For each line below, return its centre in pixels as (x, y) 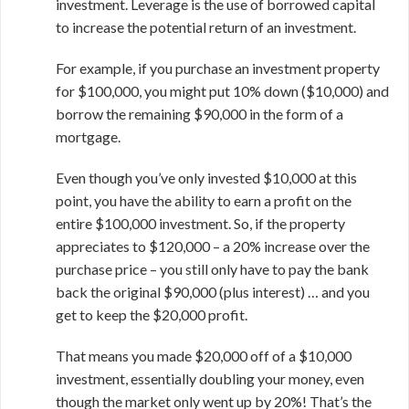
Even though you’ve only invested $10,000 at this (206, 178)
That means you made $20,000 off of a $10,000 (204, 356)
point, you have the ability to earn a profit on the (204, 200)
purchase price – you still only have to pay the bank (212, 269)
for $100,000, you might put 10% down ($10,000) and (222, 91)
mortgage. (88, 136)
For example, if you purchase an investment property (218, 68)
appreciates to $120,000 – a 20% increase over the (213, 246)
